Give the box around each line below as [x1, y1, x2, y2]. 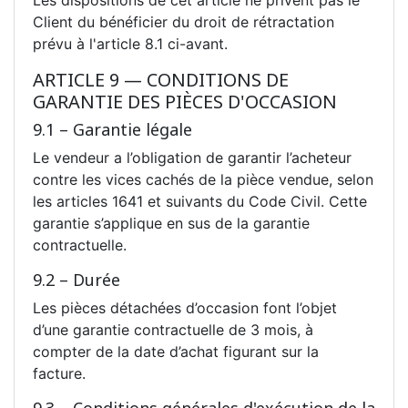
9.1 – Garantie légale [33, 117, 192, 140]
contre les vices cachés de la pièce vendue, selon [33, 169, 373, 189]
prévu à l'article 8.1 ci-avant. [33, 34, 228, 53]
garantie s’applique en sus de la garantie [33, 213, 310, 232]
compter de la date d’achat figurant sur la [33, 342, 319, 361]
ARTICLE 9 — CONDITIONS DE [33, 66, 289, 92]
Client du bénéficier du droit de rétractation [33, 12, 334, 31]
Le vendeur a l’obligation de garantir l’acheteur [33, 148, 352, 167]
